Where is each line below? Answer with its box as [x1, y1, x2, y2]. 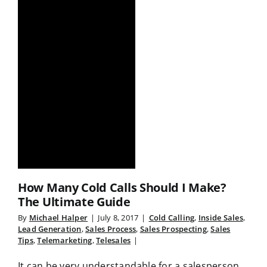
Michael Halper [29, 212, 88, 223]
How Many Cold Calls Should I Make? [18, 179, 226, 196]
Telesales [96, 235, 131, 246]
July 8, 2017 [98, 212, 139, 223]
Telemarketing [37, 235, 92, 246]
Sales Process [85, 223, 136, 235]
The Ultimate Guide [18, 194, 131, 210]
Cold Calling [148, 212, 195, 223]
